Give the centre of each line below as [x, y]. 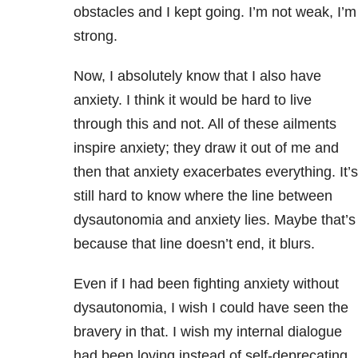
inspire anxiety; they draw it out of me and [206, 148]
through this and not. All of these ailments [205, 124]
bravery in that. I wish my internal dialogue [207, 332]
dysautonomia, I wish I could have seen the [211, 308]
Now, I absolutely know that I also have [197, 76]
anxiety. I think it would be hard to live [192, 100]
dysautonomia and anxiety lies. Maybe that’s [214, 220]
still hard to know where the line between [203, 196]
